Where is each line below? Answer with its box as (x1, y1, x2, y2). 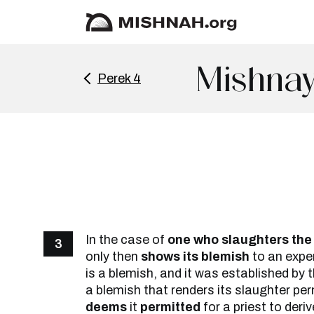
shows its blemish (141, 250, 250, 264)
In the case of (86, 233, 168, 247)
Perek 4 (97, 71, 141, 86)
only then (86, 250, 141, 264)
